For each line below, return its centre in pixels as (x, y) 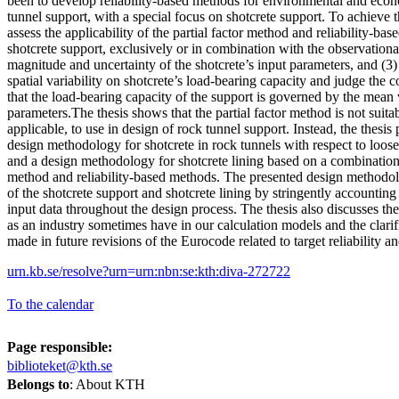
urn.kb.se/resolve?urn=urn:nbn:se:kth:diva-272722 (149, 271)
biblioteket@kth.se (60, 365)
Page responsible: (60, 346)
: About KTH (107, 384)
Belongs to (38, 384)
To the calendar (50, 304)
